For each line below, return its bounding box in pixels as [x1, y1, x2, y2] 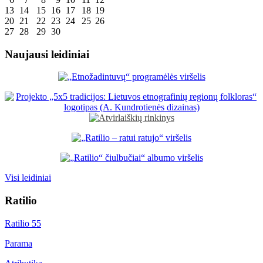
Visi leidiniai [5, 173, 51, 183]
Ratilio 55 [5, 218, 41, 228]
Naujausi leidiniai [5, 48, 89, 60]
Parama [5, 238, 32, 248]
